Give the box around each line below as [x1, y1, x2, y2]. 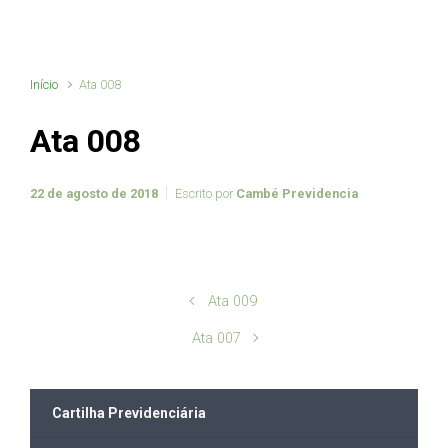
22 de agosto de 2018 [30, 185, 158, 201]
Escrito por [175, 185, 236, 201]
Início [30, 76, 58, 92]
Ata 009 [207, 292, 257, 310]
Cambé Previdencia [236, 185, 358, 201]
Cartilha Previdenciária [52, 404, 206, 421]
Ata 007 [191, 329, 241, 347]
